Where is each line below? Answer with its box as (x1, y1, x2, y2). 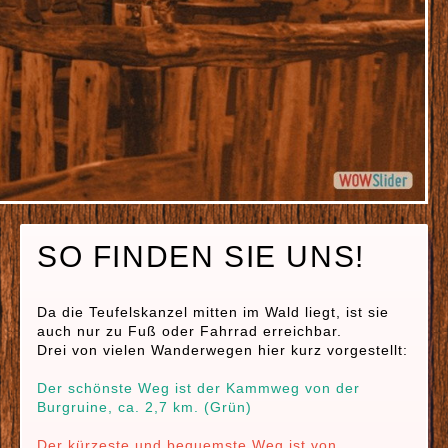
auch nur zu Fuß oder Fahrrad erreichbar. (37, 323, 342, 339)
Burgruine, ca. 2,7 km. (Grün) (37, 399, 252, 415)
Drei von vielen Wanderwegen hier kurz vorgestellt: (37, 342, 408, 358)
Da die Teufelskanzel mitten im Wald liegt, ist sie (37, 304, 389, 320)
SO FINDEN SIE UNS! (37, 240, 365, 273)
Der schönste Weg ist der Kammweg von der (37, 380, 360, 396)
